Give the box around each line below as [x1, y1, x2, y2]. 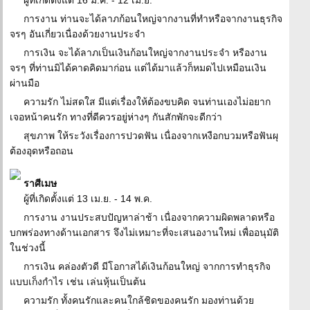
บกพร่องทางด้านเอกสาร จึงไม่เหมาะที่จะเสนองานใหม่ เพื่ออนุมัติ [10, 227, 279, 238]
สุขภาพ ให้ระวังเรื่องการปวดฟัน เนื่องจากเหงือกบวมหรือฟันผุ [24, 130, 278, 141]
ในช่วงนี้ [10, 242, 46, 253]
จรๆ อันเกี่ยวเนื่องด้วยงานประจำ [10, 28, 145, 39]
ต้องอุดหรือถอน [10, 145, 73, 156]
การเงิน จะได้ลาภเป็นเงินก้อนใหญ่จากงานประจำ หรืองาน [24, 47, 267, 58]
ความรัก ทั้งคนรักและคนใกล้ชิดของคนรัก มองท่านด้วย [24, 295, 254, 306]
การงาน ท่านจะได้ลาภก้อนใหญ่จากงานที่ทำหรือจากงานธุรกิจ [24, 13, 282, 24]
